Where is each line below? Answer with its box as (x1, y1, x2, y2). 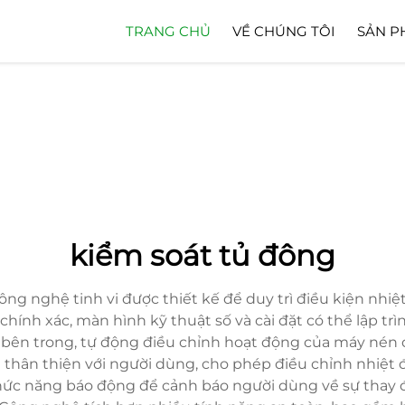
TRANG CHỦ (126, 23, 211, 40)
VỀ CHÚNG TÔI (232, 23, 335, 40)
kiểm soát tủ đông (70, 238, 335, 273)
